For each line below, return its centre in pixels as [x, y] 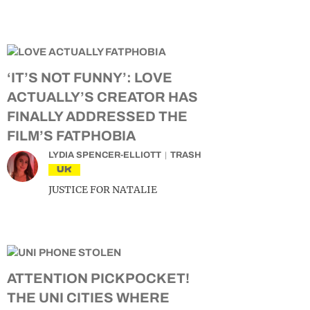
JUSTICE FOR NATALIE [103, 190]
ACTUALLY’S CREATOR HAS [102, 97]
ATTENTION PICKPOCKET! [98, 278]
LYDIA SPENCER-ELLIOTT [105, 155]
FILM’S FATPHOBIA [71, 136]
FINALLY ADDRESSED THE [97, 116]
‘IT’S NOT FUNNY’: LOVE [90, 77]
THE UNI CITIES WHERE [88, 298]
